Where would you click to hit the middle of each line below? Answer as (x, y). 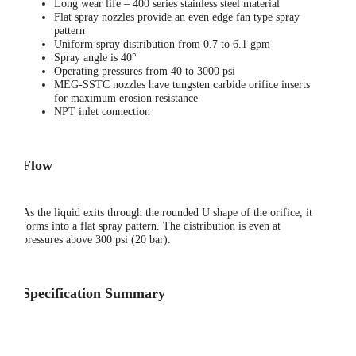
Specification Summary (94, 294)
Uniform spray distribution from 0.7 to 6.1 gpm (162, 44)
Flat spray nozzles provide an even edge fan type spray (177, 17)
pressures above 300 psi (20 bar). (97, 240)
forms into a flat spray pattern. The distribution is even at (151, 226)
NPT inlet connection (102, 112)
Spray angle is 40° (95, 58)
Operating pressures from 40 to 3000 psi (145, 72)
